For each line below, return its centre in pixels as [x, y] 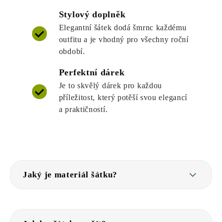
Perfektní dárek [92, 73]
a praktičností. [83, 110]
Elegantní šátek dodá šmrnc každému [123, 28]
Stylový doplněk [92, 15]
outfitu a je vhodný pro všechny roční [124, 40]
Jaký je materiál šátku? [70, 175]
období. [72, 52]
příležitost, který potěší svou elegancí [123, 98]
